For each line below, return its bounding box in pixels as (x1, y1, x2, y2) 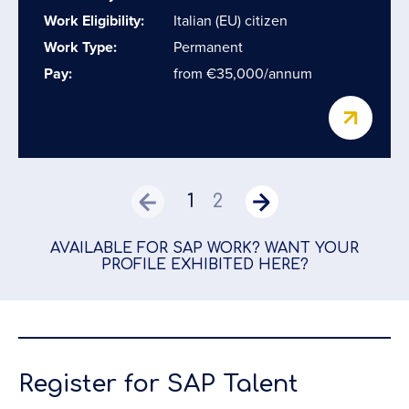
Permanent (173, 37, 243, 58)
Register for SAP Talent (18, 371, 298, 397)
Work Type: (44, 37, 117, 58)
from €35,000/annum (173, 63, 312, 84)
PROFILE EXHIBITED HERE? (100, 257, 309, 273)
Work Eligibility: (44, 10, 144, 31)
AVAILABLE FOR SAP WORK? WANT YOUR (50, 240, 359, 257)
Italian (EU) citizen (173, 10, 288, 31)
